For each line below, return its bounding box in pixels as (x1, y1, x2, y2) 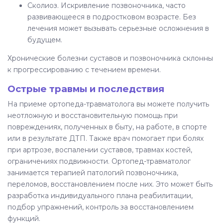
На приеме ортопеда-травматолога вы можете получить (7, 99, 209, 109)
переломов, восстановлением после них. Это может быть (7, 179, 213, 189)
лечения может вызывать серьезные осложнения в (27, 23, 209, 33)
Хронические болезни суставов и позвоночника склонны (7, 53, 213, 63)
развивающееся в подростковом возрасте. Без (27, 12, 196, 21)
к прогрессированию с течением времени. (7, 65, 161, 74)
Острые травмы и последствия (7, 83, 164, 95)
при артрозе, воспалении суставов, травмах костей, (7, 145, 192, 154)
